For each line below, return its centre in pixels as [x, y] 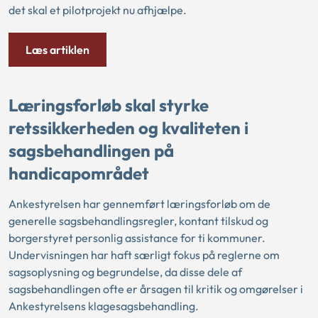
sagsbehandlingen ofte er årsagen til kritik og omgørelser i [156, 289]
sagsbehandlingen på [91, 151]
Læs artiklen [57, 50]
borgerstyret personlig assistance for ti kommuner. [137, 237]
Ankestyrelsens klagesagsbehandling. [104, 306]
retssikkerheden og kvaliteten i [128, 128]
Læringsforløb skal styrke [109, 105]
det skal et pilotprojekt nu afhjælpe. [98, 10]
